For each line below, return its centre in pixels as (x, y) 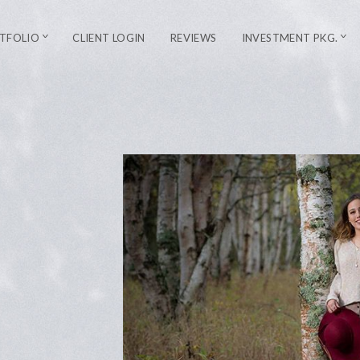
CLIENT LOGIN (109, 37)
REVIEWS (193, 37)
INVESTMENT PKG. (290, 37)
